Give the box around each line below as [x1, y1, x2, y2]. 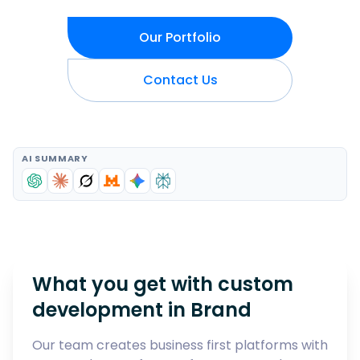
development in [32, 297, 190, 323]
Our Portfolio [139, 28, 221, 47]
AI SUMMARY [22, 152, 88, 165]
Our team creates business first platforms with [32, 336, 328, 354]
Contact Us [142, 71, 218, 89]
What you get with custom [32, 271, 293, 297]
